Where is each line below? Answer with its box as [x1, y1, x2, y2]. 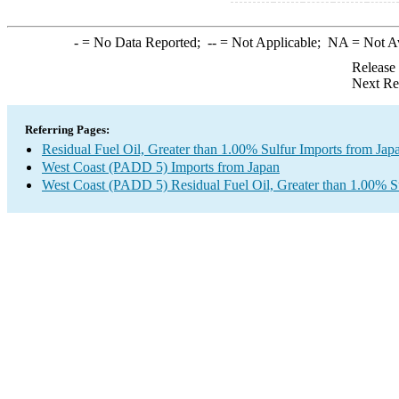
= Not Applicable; [216, 35, 328, 50]
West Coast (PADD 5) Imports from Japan [42, 159, 280, 175]
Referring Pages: [25, 123, 110, 136]
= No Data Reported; [77, 35, 208, 50]
